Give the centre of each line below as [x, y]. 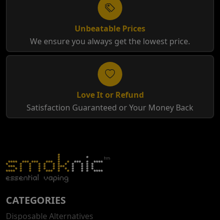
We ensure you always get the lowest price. [110, 41]
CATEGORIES [36, 200]
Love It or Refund [110, 95]
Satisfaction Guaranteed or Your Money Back [110, 108]
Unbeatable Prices [110, 29]
